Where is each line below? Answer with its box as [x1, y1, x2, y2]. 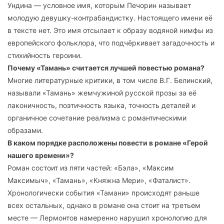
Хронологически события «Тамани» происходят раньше [7, 188, 199, 197]
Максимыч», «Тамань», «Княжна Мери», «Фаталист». [7, 176, 190, 185]
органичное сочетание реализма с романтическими [7, 113, 186, 122]
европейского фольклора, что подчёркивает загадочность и [7, 38, 214, 47]
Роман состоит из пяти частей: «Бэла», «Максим [7, 163, 174, 172]
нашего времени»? [7, 151, 74, 160]
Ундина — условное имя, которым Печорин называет [7, 1, 191, 10]
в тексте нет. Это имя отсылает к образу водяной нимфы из [7, 26, 213, 35]
